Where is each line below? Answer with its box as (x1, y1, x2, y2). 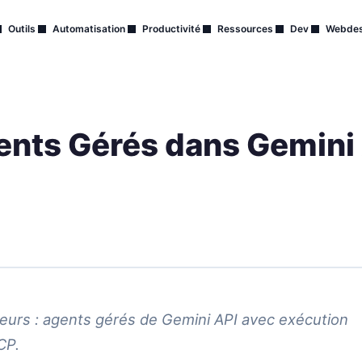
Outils (7, 23, 36, 35)
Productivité (141, 23, 200, 35)
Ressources (217, 23, 273, 35)
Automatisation (52, 23, 125, 35)
